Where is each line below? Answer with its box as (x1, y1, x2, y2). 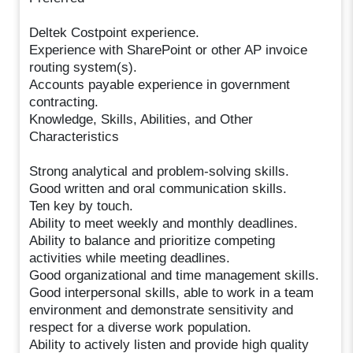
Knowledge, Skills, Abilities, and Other (29, 111, 254, 127)
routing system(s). (29, 59, 138, 75)
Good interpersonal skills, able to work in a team (29, 284, 314, 300)
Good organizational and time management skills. (29, 267, 320, 283)
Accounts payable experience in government (29, 76, 291, 92)
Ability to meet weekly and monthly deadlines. (29, 215, 299, 231)
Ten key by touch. (29, 198, 134, 214)
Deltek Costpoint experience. (29, 24, 200, 40)
